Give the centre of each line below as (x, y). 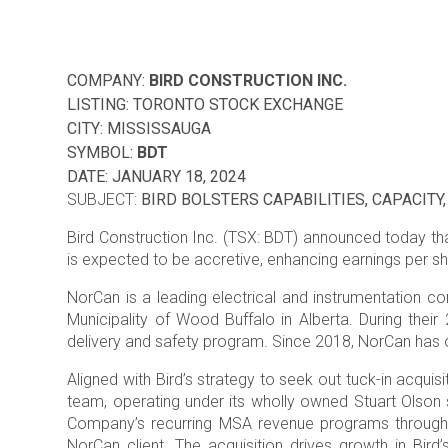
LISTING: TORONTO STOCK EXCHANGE (205, 104)
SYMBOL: (102, 152)
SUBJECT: (104, 199)
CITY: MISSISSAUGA (139, 128)
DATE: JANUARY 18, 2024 (157, 176)
